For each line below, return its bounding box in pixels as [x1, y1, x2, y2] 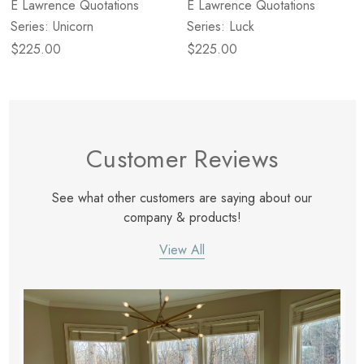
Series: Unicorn [11, 17, 93, 37]
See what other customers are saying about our [52, 188, 312, 208]
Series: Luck [187, 17, 254, 37]
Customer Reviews [86, 141, 278, 177]
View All [159, 240, 205, 260]
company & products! [123, 208, 241, 227]
